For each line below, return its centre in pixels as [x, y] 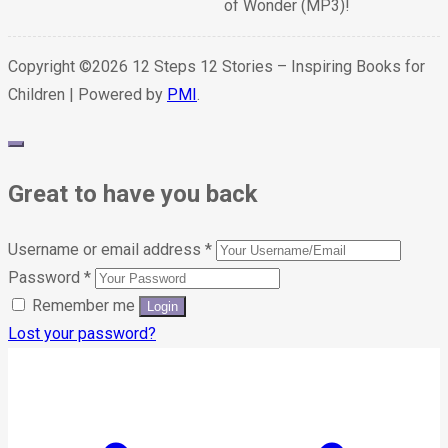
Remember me [83, 306]
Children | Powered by [87, 95]
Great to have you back [133, 194]
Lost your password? [82, 334]
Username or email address [106, 250]
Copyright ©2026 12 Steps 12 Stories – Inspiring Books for [216, 67]
